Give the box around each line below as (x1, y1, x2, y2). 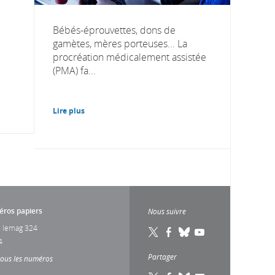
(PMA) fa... (53, 63, 96, 77)
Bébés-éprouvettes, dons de (53, 23, 176, 37)
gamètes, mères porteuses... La (53, 36, 187, 50)
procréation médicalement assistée (53, 50, 206, 64)
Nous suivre (148, 206, 186, 216)
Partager (148, 251, 177, 261)
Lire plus (53, 105, 85, 116)
